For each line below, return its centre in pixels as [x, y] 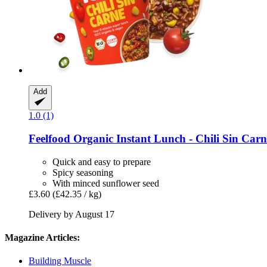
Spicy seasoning [83, 172]
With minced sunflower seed [106, 183]
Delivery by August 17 [72, 214]
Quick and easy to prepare [102, 162]
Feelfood [49, 138]
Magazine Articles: [42, 237]
